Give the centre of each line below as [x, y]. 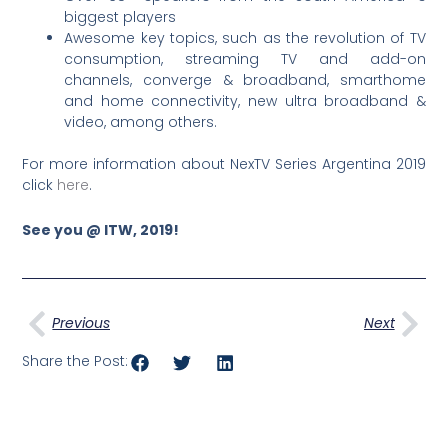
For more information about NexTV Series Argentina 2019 [224, 163]
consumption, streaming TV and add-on [245, 58]
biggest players [120, 16]
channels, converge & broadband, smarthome [245, 79]
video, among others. [141, 121]
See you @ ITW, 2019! [101, 230]
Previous [81, 323]
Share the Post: [75, 361]
